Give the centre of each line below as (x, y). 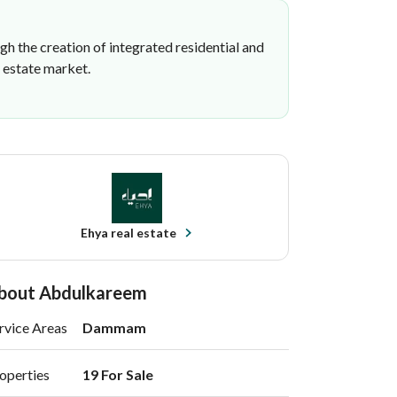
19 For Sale (119, 374)
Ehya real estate (128, 233)
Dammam (114, 327)
